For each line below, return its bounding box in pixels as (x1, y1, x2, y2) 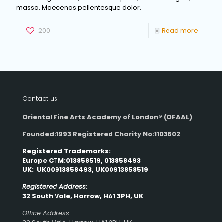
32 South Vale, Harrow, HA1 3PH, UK (22, 191, 143, 201)
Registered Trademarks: (22, 146, 111, 156)
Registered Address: (22, 182, 87, 191)
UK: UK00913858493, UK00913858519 (22, 165, 148, 174)
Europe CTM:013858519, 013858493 (22, 156, 141, 165)
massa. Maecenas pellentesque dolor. (16, 3, 141, 12)
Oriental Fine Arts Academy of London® (22, 112, 164, 122)
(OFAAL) (164, 112, 192, 122)
